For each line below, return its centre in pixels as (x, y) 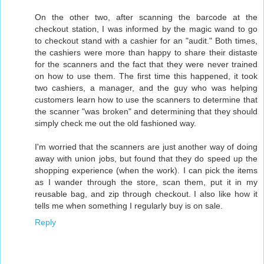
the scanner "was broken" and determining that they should (146, 111)
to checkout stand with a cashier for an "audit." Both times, (146, 40)
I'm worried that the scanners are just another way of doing (146, 146)
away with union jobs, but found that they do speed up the (146, 158)
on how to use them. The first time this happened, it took (146, 76)
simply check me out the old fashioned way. (115, 123)
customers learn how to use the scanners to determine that (146, 99)
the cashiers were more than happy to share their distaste (146, 52)
